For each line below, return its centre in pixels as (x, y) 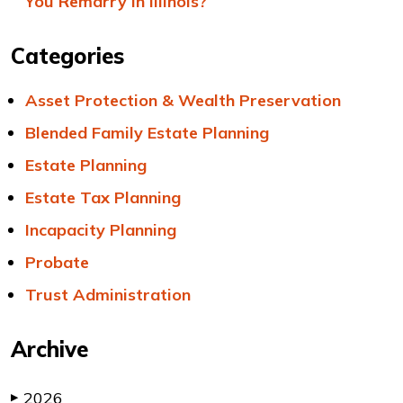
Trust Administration (108, 295)
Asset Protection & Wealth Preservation (183, 100)
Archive (49, 349)
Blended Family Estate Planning (147, 133)
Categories (67, 56)
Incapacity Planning (101, 230)
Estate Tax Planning (103, 197)
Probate (57, 262)
